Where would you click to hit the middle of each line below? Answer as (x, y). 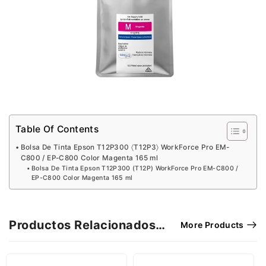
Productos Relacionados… (87, 225)
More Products (212, 224)
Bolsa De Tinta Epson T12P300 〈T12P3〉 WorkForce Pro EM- (125, 147)
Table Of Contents (57, 129)
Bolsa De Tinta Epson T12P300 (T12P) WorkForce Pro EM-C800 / (135, 168)
